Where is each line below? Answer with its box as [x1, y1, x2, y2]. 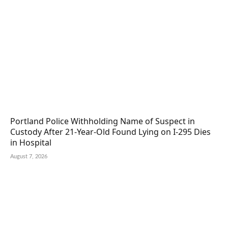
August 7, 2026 [10, 154, 47, 160]
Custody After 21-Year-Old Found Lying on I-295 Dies [10, 126, 211, 138]
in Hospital [10, 137, 51, 149]
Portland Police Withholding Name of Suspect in [10, 116, 195, 127]
